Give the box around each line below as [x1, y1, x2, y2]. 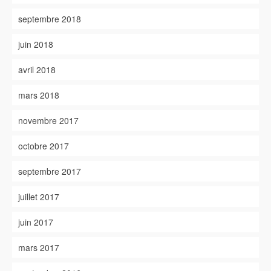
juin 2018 [18, 38, 53, 50]
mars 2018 [18, 89, 59, 101]
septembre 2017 [18, 165, 81, 177]
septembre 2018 [18, 13, 81, 25]
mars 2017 [18, 241, 59, 253]
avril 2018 [18, 64, 56, 76]
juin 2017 [18, 216, 53, 228]
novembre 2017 [18, 114, 79, 126]
